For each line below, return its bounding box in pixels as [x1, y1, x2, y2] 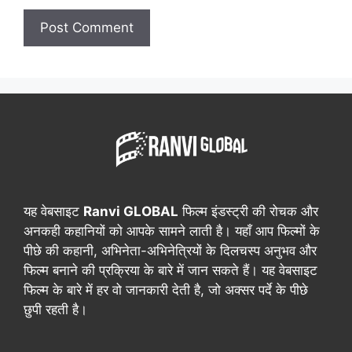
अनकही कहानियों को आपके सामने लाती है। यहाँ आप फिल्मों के [24, 222, 320, 239]
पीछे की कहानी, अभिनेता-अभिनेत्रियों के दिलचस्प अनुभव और [24, 242, 317, 258]
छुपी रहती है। [24, 301, 87, 317]
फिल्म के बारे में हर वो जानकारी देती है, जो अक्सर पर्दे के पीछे [24, 281, 308, 298]
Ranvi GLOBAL [83, 203, 178, 219]
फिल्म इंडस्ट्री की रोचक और [178, 203, 318, 219]
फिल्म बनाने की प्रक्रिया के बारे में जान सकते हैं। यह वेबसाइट [24, 262, 317, 278]
